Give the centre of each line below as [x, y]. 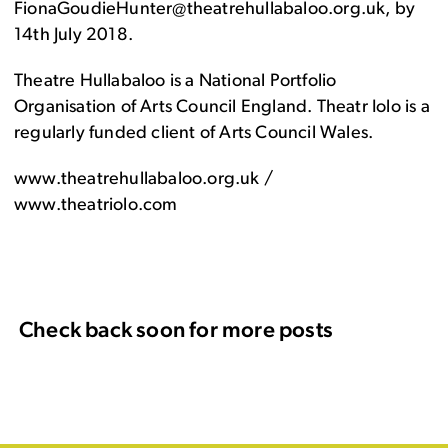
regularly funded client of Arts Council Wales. [194, 134]
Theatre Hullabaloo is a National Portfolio [175, 82]
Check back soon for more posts [176, 332]
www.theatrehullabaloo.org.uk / [143, 180]
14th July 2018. [73, 36]
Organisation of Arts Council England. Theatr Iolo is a [222, 108]
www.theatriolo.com [96, 206]
